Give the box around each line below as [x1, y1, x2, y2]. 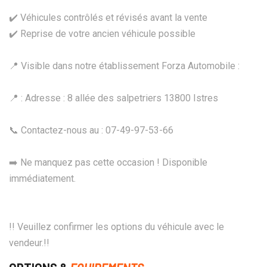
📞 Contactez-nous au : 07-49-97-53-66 [9, 124, 173, 136]
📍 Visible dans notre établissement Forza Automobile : [9, 60, 240, 72]
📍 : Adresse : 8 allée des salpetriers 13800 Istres [9, 92, 218, 104]
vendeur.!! [9, 237, 49, 249]
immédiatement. [9, 172, 76, 184]
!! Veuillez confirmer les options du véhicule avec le [9, 221, 224, 232]
